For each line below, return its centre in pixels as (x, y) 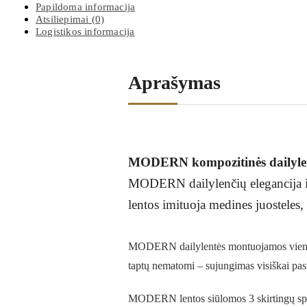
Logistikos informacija (85, 31)
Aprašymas (174, 82)
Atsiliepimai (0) (70, 19)
